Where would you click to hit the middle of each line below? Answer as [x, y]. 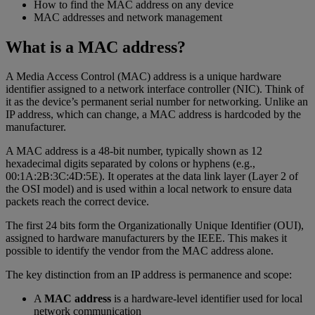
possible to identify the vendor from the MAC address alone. [140, 251]
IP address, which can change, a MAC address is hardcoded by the [153, 115]
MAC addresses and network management [128, 17]
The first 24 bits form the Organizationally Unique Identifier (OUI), [155, 226]
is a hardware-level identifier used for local [207, 299]
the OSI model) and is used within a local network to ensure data [149, 189]
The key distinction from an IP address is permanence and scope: [149, 275]
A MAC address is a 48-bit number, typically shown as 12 [134, 151]
